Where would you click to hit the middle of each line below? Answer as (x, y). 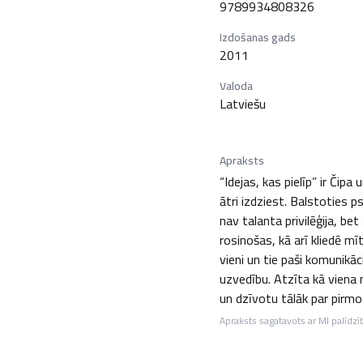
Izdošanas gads (257, 37)
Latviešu (242, 104)
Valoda (236, 86)
